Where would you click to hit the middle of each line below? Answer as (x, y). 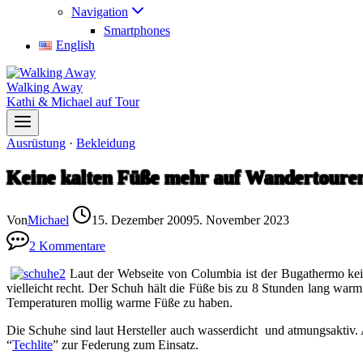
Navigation (100, 12)
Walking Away (45, 87)
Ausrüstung (36, 143)
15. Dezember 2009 (142, 220)
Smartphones (137, 30)
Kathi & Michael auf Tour (73, 102)
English (75, 45)
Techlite (32, 344)
